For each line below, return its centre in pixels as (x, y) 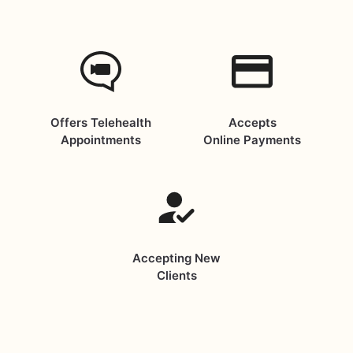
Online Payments (252, 140)
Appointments (101, 140)
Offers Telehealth (101, 123)
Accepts (252, 123)
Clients (176, 275)
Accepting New (176, 258)
